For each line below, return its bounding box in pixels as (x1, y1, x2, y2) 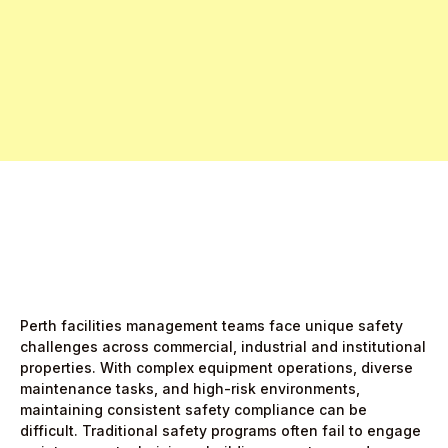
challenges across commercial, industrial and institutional (20, 338, 426, 355)
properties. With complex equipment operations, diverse (20, 359, 413, 376)
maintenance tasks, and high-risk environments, (20, 380, 360, 397)
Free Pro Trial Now (87, 58, 217, 76)
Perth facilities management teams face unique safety (20, 317, 403, 334)
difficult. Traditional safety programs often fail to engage (20, 422, 421, 439)
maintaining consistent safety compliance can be (20, 401, 367, 418)
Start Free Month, (20, 92, 158, 112)
